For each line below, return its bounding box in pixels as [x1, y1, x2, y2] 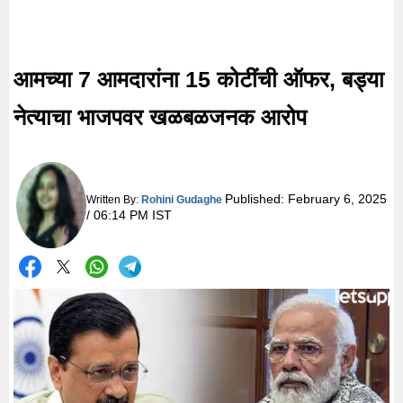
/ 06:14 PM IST [85, 207, 172, 222]
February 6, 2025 [287, 191, 387, 206]
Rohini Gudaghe [140, 193, 222, 206]
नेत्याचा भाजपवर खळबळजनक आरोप [13, 104, 307, 130]
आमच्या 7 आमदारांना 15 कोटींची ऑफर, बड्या [13, 67, 384, 92]
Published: [224, 191, 288, 206]
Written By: [85, 193, 141, 206]
